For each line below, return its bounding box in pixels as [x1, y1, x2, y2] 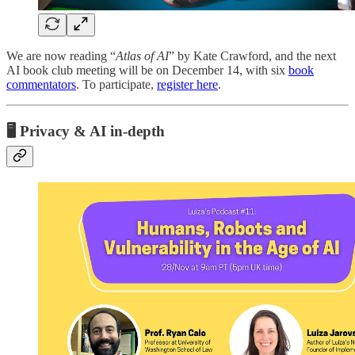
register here [157, 77, 218, 91]
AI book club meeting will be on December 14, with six [6, 63, 288, 77]
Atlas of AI [116, 48, 169, 63]
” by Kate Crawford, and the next [169, 48, 336, 63]
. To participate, [76, 77, 157, 91]
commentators [6, 77, 76, 91]
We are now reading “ [6, 48, 116, 63]
